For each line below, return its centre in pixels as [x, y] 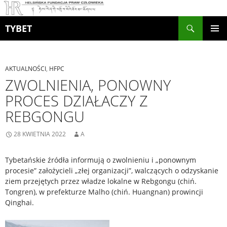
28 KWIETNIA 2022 [40, 134]
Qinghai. [20, 203]
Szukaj [13, 21]
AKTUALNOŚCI [26, 69]
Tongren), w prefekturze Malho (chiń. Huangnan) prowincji [104, 192]
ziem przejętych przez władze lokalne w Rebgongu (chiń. [101, 181]
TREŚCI [16, 58]
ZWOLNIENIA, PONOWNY [88, 85]
